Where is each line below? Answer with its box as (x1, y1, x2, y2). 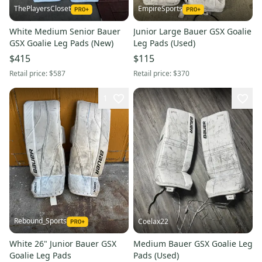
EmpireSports (138, 3, 182, 13)
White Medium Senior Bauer (9, 25, 120, 37)
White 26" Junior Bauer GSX (9, 238, 116, 250)
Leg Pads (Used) (133, 37, 195, 49)
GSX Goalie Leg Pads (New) (9, 37, 113, 49)
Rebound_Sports (14, 216, 67, 226)
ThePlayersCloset (14, 3, 71, 13)
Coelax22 (138, 216, 168, 227)
